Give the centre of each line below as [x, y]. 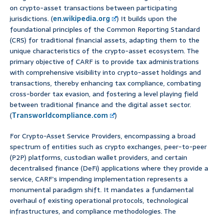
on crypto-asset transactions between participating [93, 8]
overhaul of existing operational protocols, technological [99, 201]
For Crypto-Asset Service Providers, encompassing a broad [103, 136]
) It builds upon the [147, 19]
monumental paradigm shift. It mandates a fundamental [102, 190]
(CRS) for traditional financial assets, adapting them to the [105, 40]
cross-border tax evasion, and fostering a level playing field [104, 94]
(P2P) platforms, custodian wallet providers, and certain [99, 158]
